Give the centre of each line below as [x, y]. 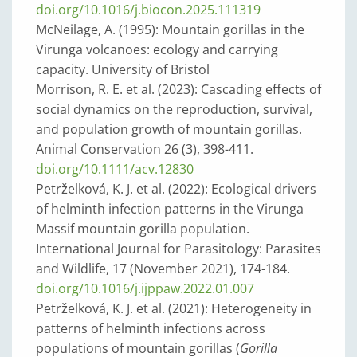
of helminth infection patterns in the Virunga [170, 209]
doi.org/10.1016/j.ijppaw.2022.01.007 [145, 288]
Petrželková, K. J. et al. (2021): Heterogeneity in [174, 308]
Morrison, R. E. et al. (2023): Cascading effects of [178, 89]
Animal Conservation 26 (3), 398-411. [145, 149]
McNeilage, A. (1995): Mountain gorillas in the [170, 29]
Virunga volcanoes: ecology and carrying [157, 49]
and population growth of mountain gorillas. [169, 129]
